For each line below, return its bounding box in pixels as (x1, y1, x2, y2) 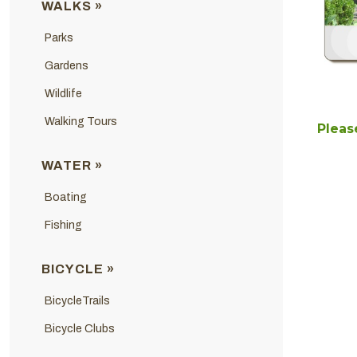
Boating (44, 190, 87, 203)
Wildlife (44, 87, 82, 100)
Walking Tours (44, 115, 117, 127)
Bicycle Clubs (44, 322, 115, 335)
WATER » (41, 158, 103, 172)
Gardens (44, 59, 88, 72)
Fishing (44, 218, 82, 231)
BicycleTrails (44, 294, 110, 307)
